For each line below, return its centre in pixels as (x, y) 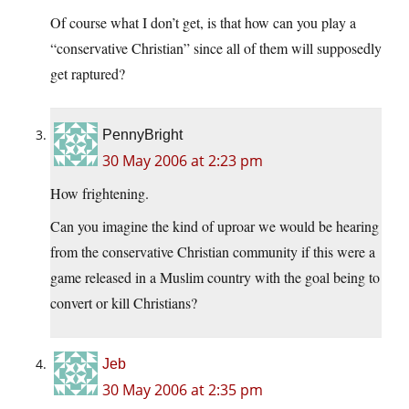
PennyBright (142, 134)
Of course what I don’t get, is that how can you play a (203, 22)
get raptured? (88, 73)
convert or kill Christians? (124, 302)
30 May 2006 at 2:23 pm (183, 160)
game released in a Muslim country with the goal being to (215, 277)
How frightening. (100, 193)
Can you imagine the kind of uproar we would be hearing (215, 225)
